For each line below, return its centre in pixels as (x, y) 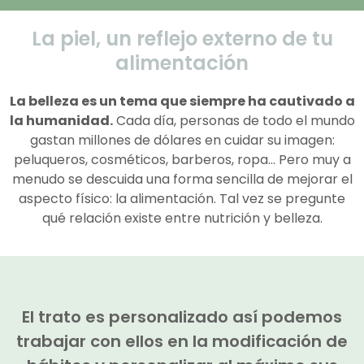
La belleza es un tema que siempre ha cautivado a (182, 101)
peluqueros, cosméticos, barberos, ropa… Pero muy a (182, 159)
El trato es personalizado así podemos (182, 316)
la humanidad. (61, 120)
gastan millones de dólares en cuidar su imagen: (182, 140)
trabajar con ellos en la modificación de (182, 341)
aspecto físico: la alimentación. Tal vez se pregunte (182, 198)
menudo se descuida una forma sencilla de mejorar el (182, 179)
